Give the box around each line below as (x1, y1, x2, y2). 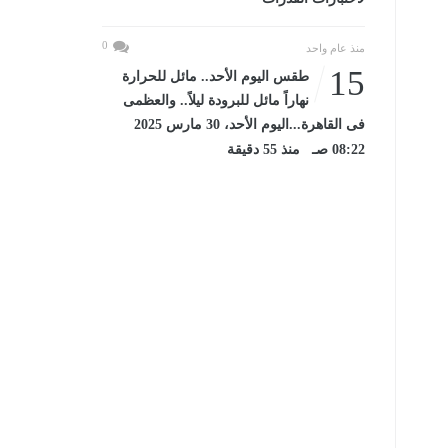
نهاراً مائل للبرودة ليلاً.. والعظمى (122, 93, 309, 108)
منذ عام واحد (305, 42, 365, 54)
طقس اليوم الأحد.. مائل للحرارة (121, 69, 309, 84)
